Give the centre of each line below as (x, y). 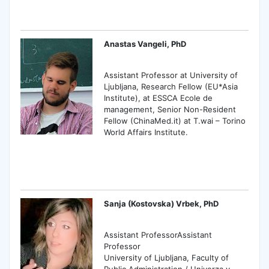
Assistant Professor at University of (171, 75)
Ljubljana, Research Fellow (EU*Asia (171, 86)
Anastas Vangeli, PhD (145, 44)
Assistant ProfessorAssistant (158, 234)
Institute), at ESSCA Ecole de (159, 98)
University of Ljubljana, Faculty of (167, 257)
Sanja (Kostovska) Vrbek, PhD (162, 203)
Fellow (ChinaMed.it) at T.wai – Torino (175, 120)
